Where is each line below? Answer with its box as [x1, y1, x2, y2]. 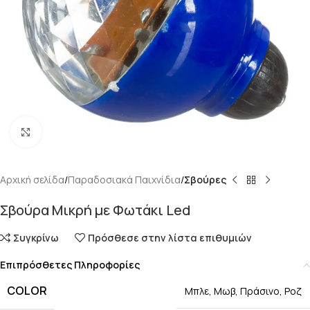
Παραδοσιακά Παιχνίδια [68, 173, 181, 186]
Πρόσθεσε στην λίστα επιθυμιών [88, 231, 253, 244]
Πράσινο [240, 284, 280, 298]
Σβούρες [184, 173, 226, 186]
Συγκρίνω [13, 231, 60, 244]
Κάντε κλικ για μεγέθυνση [41, 125, 152, 138]
